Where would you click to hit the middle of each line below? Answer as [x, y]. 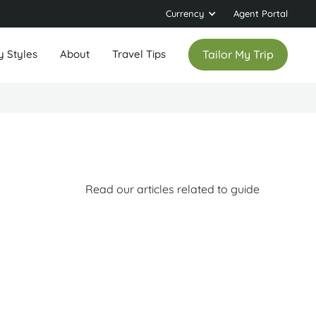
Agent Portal [261, 13]
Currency [185, 13]
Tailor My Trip [238, 55]
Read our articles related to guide [172, 189]
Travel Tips [139, 54]
